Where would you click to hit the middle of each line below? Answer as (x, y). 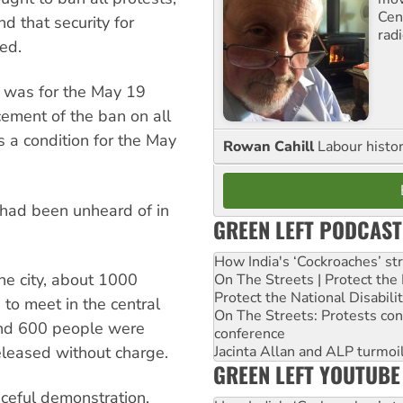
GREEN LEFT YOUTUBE (307, 374)
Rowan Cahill (270, 146)
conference (250, 333)
